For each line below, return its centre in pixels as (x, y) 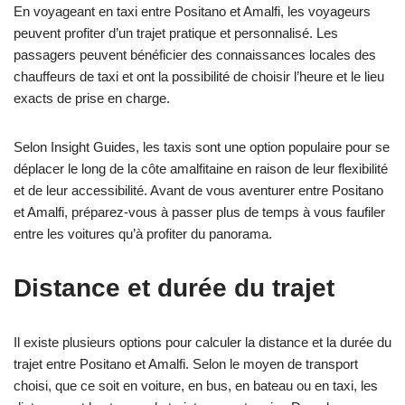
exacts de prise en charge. (92, 98)
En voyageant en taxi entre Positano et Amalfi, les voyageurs (192, 11)
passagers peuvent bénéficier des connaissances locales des (195, 55)
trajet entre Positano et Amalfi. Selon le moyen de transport (186, 364)
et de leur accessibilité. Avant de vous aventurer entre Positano (198, 190)
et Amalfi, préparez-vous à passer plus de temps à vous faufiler (199, 212)
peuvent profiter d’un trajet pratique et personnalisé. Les (176, 33)
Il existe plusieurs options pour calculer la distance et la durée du (202, 342)
